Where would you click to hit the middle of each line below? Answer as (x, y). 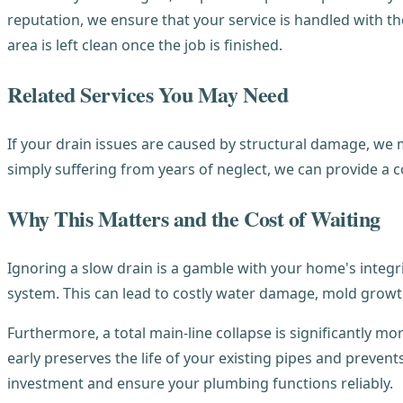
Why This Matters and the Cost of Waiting (194, 219)
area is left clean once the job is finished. (145, 45)
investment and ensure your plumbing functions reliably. (200, 384)
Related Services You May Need (148, 94)
